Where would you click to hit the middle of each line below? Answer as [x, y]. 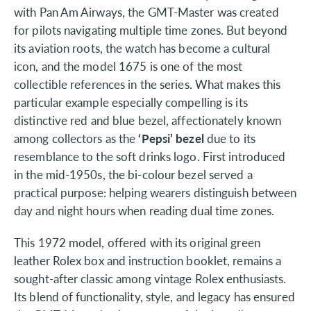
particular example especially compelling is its [131, 102]
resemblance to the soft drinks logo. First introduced [150, 156]
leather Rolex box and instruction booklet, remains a [148, 260]
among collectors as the [76, 138]
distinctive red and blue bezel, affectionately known [148, 120]
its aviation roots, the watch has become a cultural [142, 48]
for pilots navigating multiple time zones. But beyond [151, 30]
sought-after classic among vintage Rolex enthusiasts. [150, 278]
